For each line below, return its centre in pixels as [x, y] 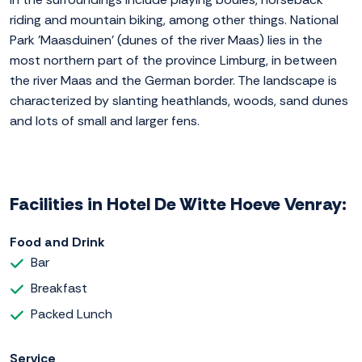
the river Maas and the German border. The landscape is [173, 81]
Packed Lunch [72, 314]
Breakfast [59, 288]
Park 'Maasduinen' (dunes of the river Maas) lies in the [166, 40]
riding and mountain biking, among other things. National [174, 20]
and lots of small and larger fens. [105, 121]
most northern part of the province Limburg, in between [173, 61]
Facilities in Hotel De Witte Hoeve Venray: [178, 204]
